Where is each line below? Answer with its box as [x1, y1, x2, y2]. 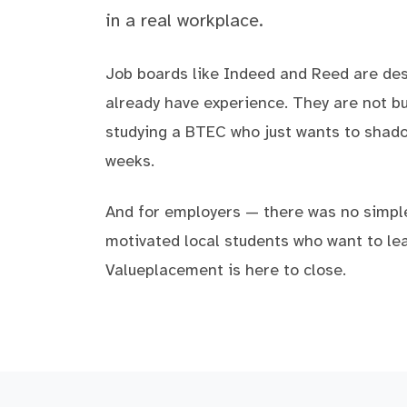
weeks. [105, 151, 154, 171]
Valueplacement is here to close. [105, 260, 346, 280]
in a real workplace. [105, 9, 263, 32]
